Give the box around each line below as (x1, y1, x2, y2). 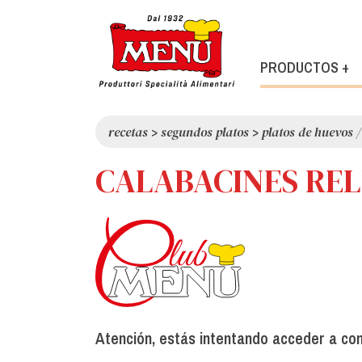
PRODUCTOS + (260, 57, 349, 78)
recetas (108, 122, 148, 141)
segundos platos (161, 122, 249, 141)
